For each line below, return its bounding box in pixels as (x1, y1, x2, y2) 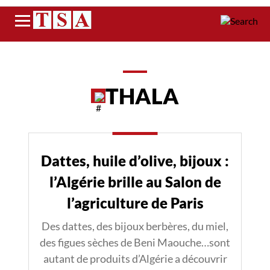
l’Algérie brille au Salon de (49, 173, 221, 190)
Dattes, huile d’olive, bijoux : (41, 152, 229, 169)
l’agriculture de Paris (66, 194, 204, 212)
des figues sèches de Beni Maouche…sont (40, 236, 230, 249)
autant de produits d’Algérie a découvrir (43, 252, 227, 265)
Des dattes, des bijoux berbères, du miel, (42, 219, 228, 233)
